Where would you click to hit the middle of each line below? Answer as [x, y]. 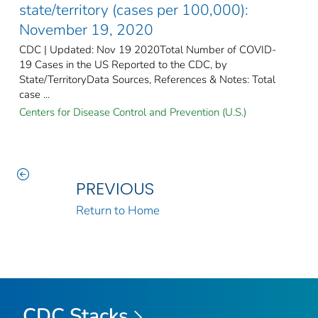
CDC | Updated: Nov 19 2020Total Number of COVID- [148, 49]
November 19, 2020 [86, 29]
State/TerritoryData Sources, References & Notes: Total [147, 79]
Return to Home [117, 210]
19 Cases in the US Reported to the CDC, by [123, 64]
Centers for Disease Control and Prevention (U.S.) [133, 112]
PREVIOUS [115, 188]
